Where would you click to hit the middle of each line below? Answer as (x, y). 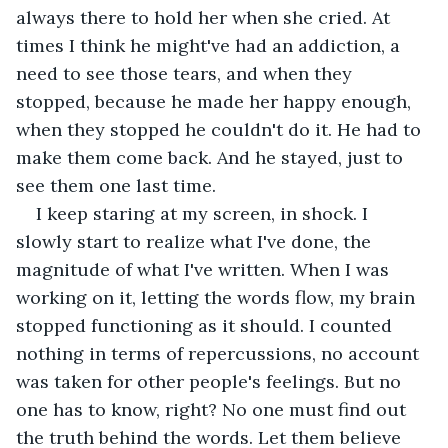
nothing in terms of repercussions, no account (220, 353)
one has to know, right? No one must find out (213, 409)
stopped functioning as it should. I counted (206, 325)
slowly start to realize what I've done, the (196, 241)
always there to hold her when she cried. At (205, 17)
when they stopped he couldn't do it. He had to (221, 129)
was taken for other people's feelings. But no (211, 381)
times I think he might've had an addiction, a (210, 45)
